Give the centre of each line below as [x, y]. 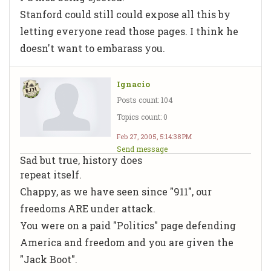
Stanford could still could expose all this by [125, 14]
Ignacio [133, 84]
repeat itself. [51, 174]
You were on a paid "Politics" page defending [128, 225]
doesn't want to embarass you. [93, 48]
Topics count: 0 [142, 116]
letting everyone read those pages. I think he [129, 31]
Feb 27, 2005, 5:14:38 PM [154, 136]
